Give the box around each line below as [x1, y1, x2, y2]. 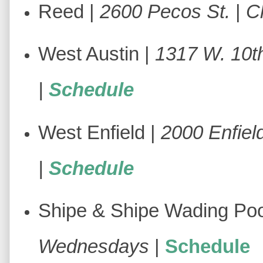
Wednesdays [38, 235, 149, 257]
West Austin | [38, 43, 155, 65]
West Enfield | [38, 121, 161, 143]
